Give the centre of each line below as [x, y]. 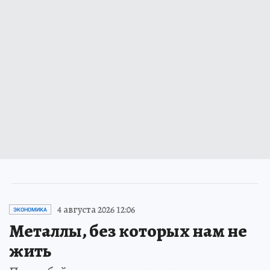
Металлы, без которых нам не [128, 231]
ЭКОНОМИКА [30, 209]
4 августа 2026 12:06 [96, 209]
